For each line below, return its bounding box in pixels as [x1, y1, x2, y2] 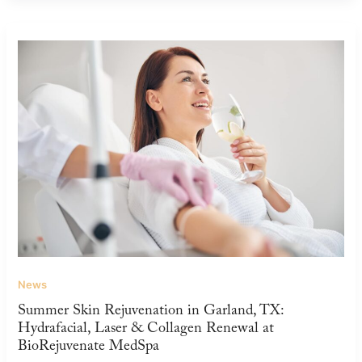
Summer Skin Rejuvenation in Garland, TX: [18, 299, 284, 325]
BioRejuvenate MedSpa [18, 335, 160, 360]
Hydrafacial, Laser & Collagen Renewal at [18, 317, 275, 343]
